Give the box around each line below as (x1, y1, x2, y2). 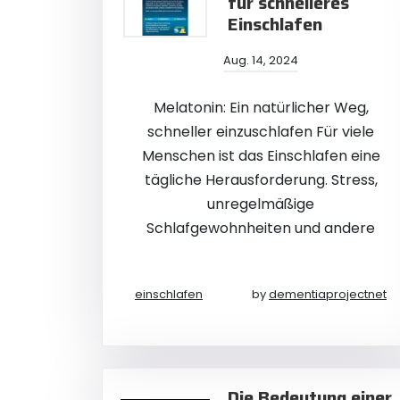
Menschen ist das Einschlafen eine (141, 146, 380, 166)
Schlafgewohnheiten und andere (146, 218, 375, 238)
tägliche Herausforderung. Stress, (144, 170, 378, 190)
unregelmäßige (207, 194, 314, 214)
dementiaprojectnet (269, 286, 387, 303)
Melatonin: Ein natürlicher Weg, (153, 97, 369, 118)
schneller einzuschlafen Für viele (147, 121, 374, 142)
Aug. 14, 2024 (223, 52, 298, 69)
